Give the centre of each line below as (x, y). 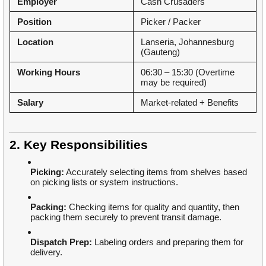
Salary (30, 102)
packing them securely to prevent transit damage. (126, 217)
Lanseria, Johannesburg (187, 42)
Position (34, 21)
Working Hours (49, 72)
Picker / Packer (171, 21)
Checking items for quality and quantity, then (153, 207)
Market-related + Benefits (190, 102)
